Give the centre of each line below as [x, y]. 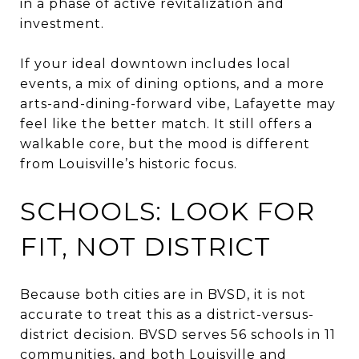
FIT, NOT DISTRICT [145, 246]
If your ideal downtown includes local [155, 63]
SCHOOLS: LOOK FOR [167, 211]
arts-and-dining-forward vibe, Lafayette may [178, 103]
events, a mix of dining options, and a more [172, 83]
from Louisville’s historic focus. [129, 163]
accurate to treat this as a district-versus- [167, 314]
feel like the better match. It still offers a [166, 123]
